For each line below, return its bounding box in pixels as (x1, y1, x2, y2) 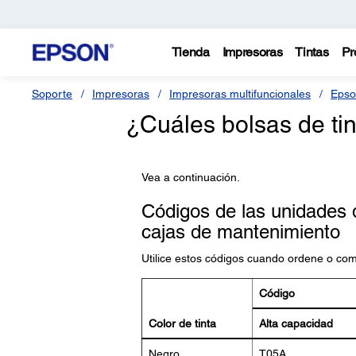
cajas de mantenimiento (141, 221, 340, 242)
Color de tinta (148, 317, 216, 330)
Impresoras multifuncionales (169, 87, 311, 100)
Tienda (171, 44, 210, 60)
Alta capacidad (258, 317, 333, 330)
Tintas (295, 44, 329, 60)
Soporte (32, 87, 72, 100)
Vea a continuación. (141, 171, 240, 184)
